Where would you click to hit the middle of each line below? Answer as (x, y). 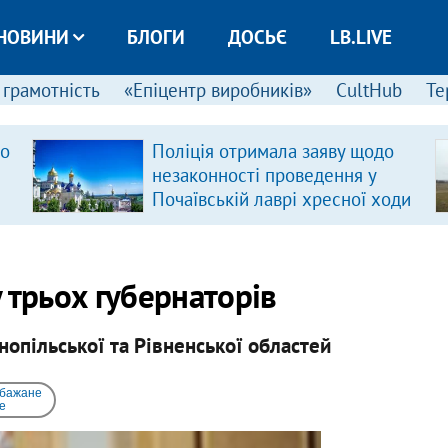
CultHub (368, 90)
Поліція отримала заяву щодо (272, 151)
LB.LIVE (360, 37)
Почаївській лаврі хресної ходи (281, 199)
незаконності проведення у (263, 175)
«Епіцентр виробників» (217, 90)
